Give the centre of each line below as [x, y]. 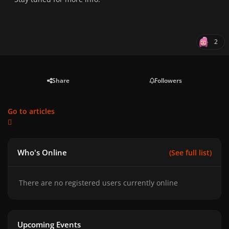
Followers [168, 81]
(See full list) [190, 152]
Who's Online [42, 152]
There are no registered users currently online [98, 183]
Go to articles [31, 111]
